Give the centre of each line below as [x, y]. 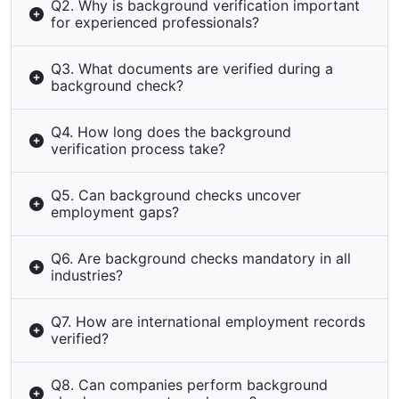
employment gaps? [115, 212]
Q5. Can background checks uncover [176, 195]
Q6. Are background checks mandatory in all [201, 258]
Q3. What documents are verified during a [192, 69]
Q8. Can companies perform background [189, 385]
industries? [87, 275]
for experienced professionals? [155, 22]
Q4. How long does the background [171, 132]
